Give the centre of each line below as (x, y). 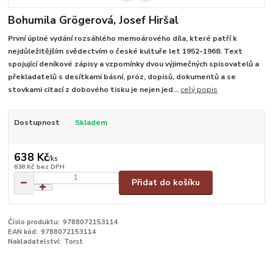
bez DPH (50, 166)
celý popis (199, 90)
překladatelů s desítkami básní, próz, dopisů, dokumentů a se (122, 77)
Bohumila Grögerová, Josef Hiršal (94, 20)
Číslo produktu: (34, 222)
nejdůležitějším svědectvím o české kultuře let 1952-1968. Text (126, 51)
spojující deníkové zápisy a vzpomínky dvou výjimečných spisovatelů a (134, 64)
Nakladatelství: (35, 242)
